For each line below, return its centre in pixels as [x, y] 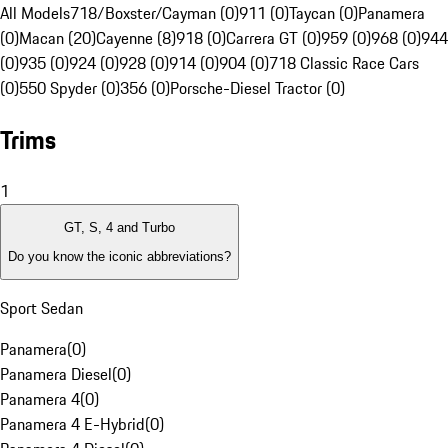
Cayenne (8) [136, 38]
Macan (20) [57, 38]
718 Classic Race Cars [344, 63]
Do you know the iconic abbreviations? [119, 256]
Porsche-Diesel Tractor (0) [257, 88]
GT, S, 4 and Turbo [119, 228]
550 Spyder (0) [69, 88]
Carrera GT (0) [273, 38]
